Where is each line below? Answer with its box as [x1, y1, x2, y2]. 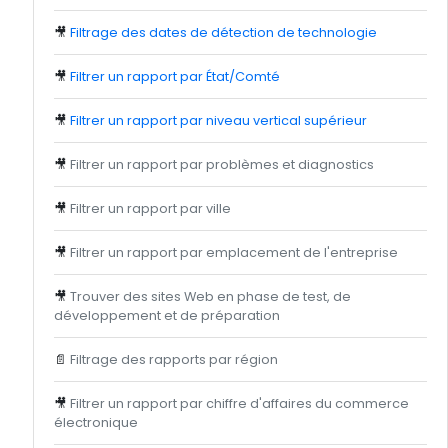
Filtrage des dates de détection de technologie [70, 24, 377, 41]
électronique [54, 414, 138, 431]
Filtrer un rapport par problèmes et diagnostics [70, 156, 374, 173]
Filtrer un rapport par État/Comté [70, 68, 280, 85]
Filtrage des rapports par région [70, 351, 278, 368]
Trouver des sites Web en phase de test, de [70, 288, 351, 305]
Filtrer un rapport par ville [70, 200, 231, 217]
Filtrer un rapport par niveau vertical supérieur [70, 112, 367, 129]
